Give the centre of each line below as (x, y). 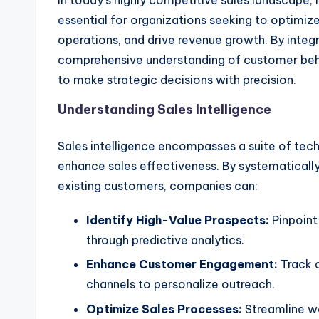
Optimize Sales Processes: (164, 309)
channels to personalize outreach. (181, 284)
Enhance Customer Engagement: (182, 265)
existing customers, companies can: (158, 186)
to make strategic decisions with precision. (177, 80)
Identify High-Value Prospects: (178, 220)
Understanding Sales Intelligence (164, 110)
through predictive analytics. (165, 240)
